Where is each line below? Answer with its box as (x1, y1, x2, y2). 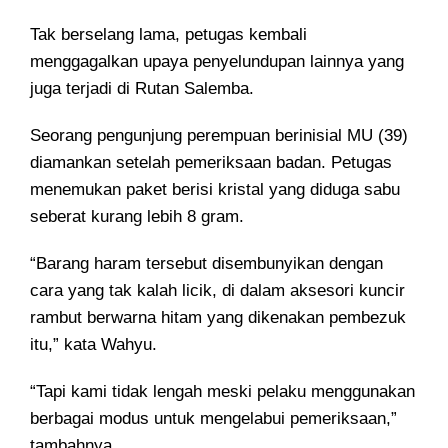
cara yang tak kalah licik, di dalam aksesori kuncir (30, 281, 405, 301)
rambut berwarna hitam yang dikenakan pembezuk (30, 308, 406, 328)
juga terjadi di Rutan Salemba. (30, 79, 254, 99)
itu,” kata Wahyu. (30, 335, 157, 355)
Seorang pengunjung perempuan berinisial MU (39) (30, 126, 408, 146)
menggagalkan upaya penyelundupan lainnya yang (30, 52, 404, 72)
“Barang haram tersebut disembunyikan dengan (30, 254, 383, 274)
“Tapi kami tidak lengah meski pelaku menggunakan (30, 382, 415, 402)
